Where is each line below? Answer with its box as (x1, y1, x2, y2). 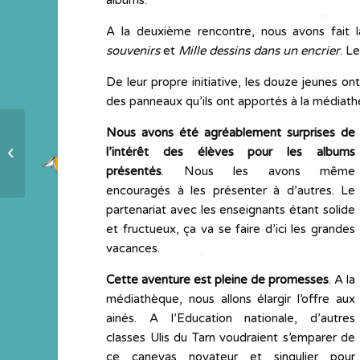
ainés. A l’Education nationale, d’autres (106, 311, 355, 325)
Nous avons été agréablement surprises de (106, 125, 355, 140)
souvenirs (106, 43, 160, 58)
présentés (106, 164, 162, 178)
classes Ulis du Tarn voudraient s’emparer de (106, 330, 355, 345)
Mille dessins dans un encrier (178, 43, 340, 58)
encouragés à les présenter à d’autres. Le (106, 183, 355, 198)
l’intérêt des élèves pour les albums (106, 145, 355, 159)
